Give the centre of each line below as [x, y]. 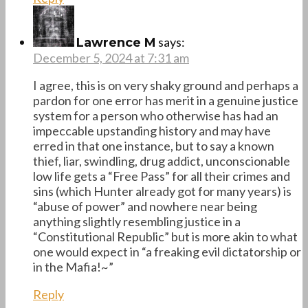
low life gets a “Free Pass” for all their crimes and [162, 176]
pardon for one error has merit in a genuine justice [166, 100]
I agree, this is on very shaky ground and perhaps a [166, 85]
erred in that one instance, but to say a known [154, 145]
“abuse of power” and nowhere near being [145, 206]
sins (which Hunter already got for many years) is [162, 191]
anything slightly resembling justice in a [137, 221]
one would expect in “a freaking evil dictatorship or [167, 251]
